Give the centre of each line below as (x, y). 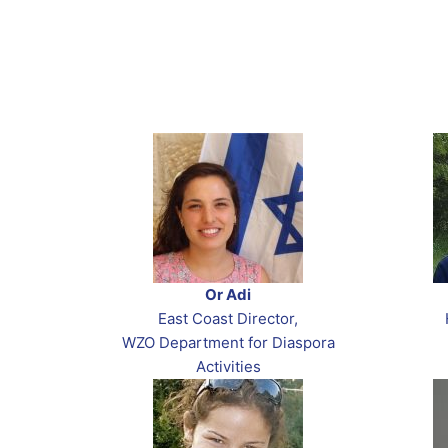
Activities (228, 367)
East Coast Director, (228, 319)
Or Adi (228, 295)
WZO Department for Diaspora (228, 343)
